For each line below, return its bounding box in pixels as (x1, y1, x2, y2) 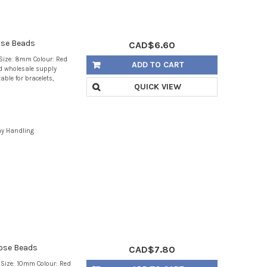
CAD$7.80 (128, 244, 175, 256)
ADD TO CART (131, 59, 184, 70)
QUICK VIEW (134, 81, 182, 92)
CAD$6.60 (128, 39, 175, 51)
